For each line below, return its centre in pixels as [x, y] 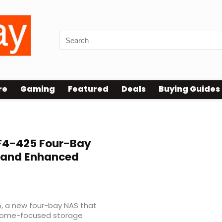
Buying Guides [189, 89]
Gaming [38, 89]
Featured [88, 89]
